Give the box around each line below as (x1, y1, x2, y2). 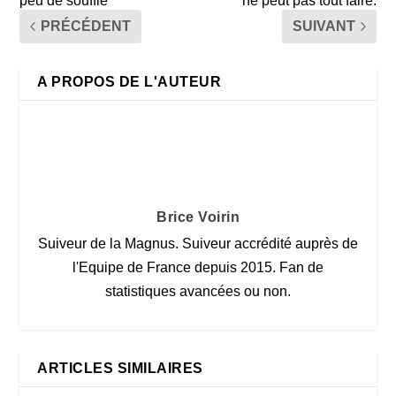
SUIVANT (292, 18, 355, 34)
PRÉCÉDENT (41, 18, 132, 34)
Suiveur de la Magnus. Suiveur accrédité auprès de (38, 235, 358, 251)
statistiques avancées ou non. (105, 283, 291, 299)
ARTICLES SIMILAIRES (37, 360, 203, 376)
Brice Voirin (156, 209, 240, 225)
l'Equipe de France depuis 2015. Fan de (72, 259, 324, 275)
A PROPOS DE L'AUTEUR (37, 73, 222, 89)
